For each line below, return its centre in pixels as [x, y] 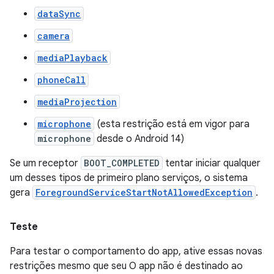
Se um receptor [45, 163]
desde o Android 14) [139, 139]
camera [54, 36]
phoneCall [61, 80]
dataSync [59, 14]
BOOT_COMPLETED [122, 163]
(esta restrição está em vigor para [172, 124]
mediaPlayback [72, 58]
